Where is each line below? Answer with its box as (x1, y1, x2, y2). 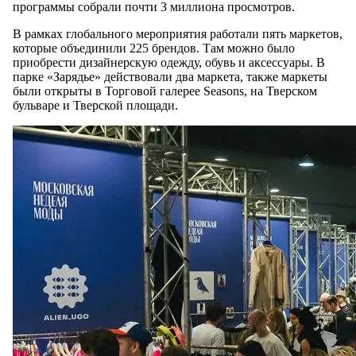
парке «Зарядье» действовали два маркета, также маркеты (13, 70, 327, 84)
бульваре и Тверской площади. (13, 99, 184, 113)
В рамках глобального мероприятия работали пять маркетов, (13, 27, 342, 41)
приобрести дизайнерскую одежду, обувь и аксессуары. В (13, 56, 325, 70)
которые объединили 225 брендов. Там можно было (13, 41, 295, 56)
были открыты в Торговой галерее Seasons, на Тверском (13, 84, 317, 99)
